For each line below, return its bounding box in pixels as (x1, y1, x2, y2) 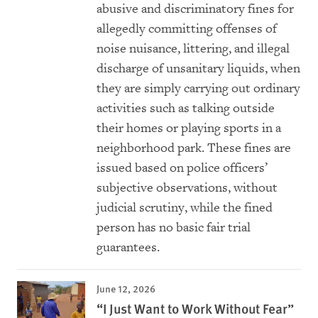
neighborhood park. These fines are (97, 140, 291, 157)
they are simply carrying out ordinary (97, 80, 300, 97)
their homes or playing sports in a (97, 120, 281, 137)
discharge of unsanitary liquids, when (97, 60, 300, 77)
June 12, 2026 (97, 281, 155, 296)
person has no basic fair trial (97, 219, 251, 236)
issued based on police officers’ (97, 160, 268, 177)
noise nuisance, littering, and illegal (97, 40, 290, 57)
